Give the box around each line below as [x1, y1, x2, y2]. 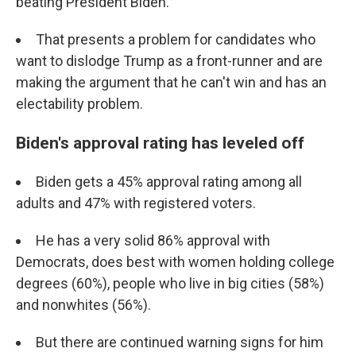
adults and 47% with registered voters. [16, 194, 256, 211]
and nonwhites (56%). [16, 296, 151, 313]
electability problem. [16, 95, 143, 112]
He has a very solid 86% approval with [36, 231, 270, 249]
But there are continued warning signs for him [36, 333, 323, 350]
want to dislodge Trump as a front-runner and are [16, 52, 323, 69]
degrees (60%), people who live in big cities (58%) [16, 274, 324, 292]
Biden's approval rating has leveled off [16, 132, 304, 153]
